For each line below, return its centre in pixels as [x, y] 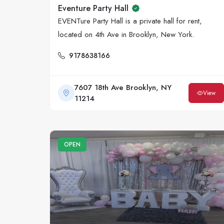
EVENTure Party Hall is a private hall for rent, [130, 21]
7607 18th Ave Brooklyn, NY [123, 88]
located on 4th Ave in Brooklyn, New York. [126, 35]
